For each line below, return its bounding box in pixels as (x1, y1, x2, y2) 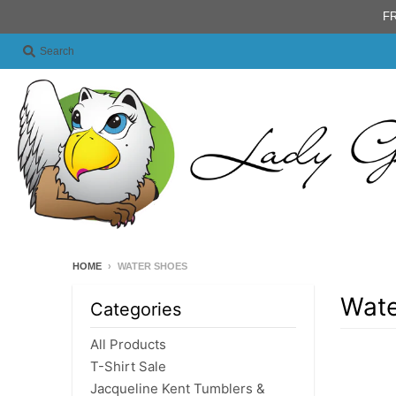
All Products (90, 336, 166, 354)
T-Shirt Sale (90, 358, 166, 376)
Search (40, 45, 74, 57)
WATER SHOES (118, 261, 187, 272)
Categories (90, 299, 181, 321)
